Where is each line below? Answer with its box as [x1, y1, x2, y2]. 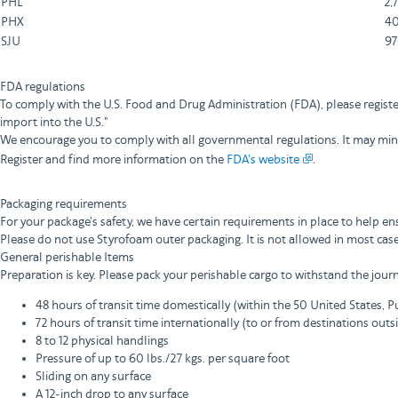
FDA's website [227, 153, 299, 167]
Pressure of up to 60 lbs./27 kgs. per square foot [36, 352, 290, 366]
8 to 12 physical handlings [36, 334, 169, 348]
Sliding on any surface [36, 370, 151, 384]
